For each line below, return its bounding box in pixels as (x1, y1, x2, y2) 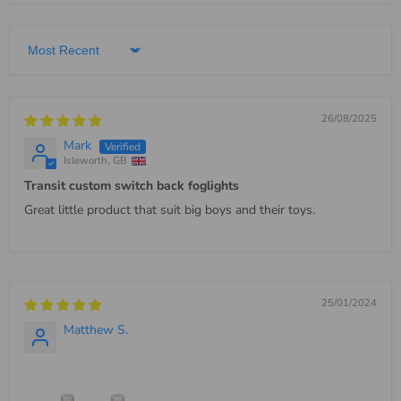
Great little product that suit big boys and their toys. (24, 200, 315, 218)
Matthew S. (64, 320, 128, 338)
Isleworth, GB (64, 153, 127, 167)
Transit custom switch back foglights (24, 176, 239, 194)
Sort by (23, 48, 64, 66)
